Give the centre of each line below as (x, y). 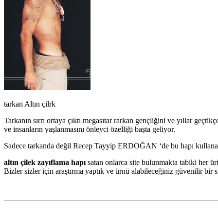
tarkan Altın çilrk (30, 104)
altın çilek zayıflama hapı (45, 162)
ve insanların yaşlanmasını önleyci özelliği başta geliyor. (90, 129)
